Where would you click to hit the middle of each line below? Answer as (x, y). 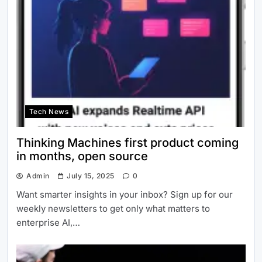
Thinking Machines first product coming (127, 143)
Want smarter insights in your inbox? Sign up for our (125, 195)
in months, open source (82, 156)
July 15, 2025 (91, 176)
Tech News (49, 112)
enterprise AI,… (48, 223)
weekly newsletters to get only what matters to (113, 209)
